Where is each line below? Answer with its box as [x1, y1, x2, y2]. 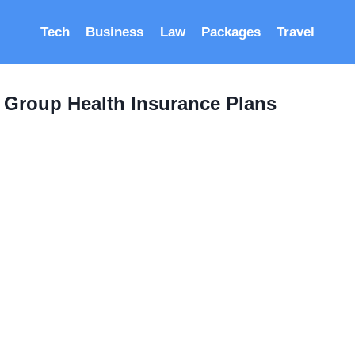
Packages [200, 25, 261, 40]
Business [86, 25, 144, 40]
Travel [277, 25, 315, 40]
